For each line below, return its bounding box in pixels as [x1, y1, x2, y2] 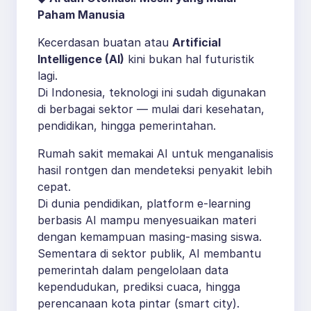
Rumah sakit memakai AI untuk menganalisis [37, 146, 274, 161]
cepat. [37, 180, 71, 194]
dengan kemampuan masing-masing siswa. [37, 230, 262, 244]
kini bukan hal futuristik [124, 52, 254, 67]
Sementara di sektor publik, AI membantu [37, 246, 261, 261]
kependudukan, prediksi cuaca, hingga [37, 280, 240, 294]
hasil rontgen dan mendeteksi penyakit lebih [37, 163, 272, 178]
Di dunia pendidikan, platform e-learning [37, 196, 251, 211]
